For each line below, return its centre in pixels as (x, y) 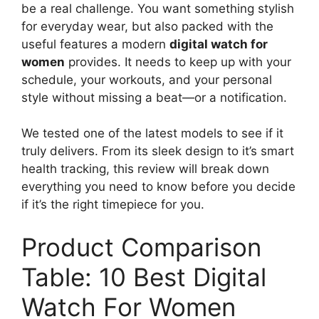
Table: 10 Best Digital (144, 277)
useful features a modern (95, 44)
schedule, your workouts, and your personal (147, 79)
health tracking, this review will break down (145, 169)
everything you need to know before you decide (158, 187)
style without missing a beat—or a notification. (154, 97)
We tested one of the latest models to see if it (152, 133)
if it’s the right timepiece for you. (113, 204)
